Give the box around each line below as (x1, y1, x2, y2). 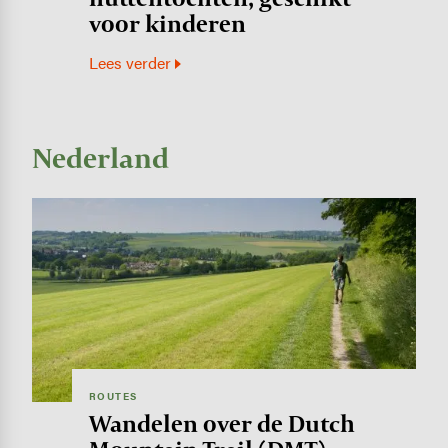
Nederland (31, 138, 169, 176)
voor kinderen (88, 8, 246, 40)
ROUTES (88, 389, 138, 404)
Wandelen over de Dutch (88, 408, 355, 440)
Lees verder (88, 50, 171, 74)
